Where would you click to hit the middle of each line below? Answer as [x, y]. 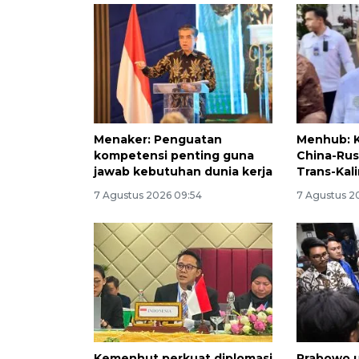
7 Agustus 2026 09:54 [148, 195]
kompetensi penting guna [174, 155]
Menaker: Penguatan [158, 139]
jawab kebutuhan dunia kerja [183, 171]
